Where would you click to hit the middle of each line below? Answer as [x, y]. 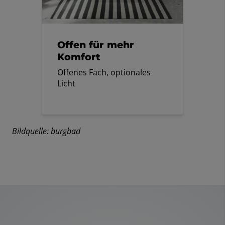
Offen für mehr [96, 45]
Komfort [79, 57]
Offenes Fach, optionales [104, 73]
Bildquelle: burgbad [47, 131]
